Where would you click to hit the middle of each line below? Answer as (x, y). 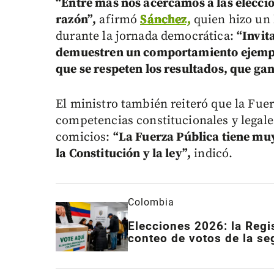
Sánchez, (165, 20)
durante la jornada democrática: (146, 37)
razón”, (76, 20)
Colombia (151, 202)
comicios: (84, 138)
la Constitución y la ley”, (124, 154)
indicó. (212, 154)
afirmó (118, 20)
